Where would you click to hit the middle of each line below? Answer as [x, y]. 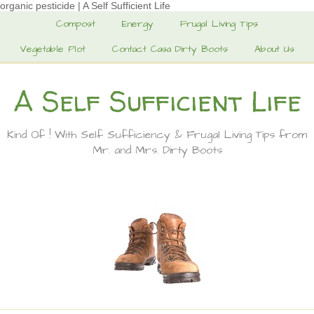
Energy [138, 24]
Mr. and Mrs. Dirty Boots [157, 150]
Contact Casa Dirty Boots [170, 49]
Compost [76, 24]
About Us [274, 49]
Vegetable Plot [53, 49]
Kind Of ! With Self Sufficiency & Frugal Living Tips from [157, 135]
